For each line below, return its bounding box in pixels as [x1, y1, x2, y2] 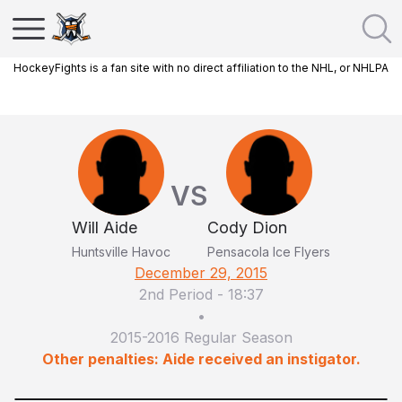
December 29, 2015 [135, 264, 267, 282]
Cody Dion [207, 218, 287, 237]
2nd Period [138, 285, 213, 303]
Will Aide [72, 218, 137, 237]
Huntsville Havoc [72, 244, 170, 259]
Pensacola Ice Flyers [207, 244, 330, 259]
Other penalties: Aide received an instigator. [41, 350, 361, 368]
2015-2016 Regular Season [109, 328, 293, 346]
